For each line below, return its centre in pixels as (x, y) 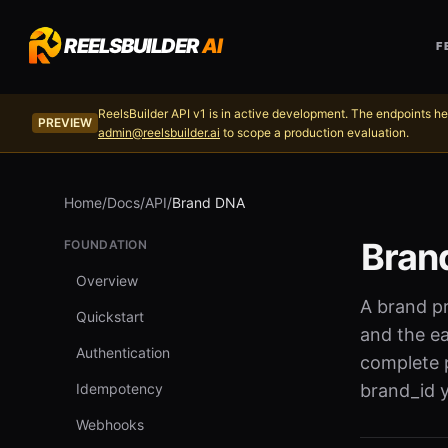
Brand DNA (208, 202)
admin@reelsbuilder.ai (159, 132)
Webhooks (110, 424)
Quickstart (110, 316)
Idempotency (119, 388)
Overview (107, 280)
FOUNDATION (105, 244)
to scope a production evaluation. (316, 132)
